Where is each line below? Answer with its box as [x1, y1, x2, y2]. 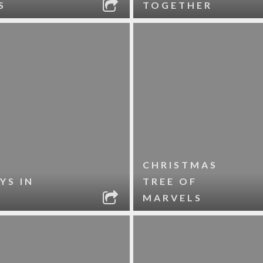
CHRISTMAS [143, 159, 218, 170]
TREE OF [143, 176, 198, 187]
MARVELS [143, 192, 203, 203]
